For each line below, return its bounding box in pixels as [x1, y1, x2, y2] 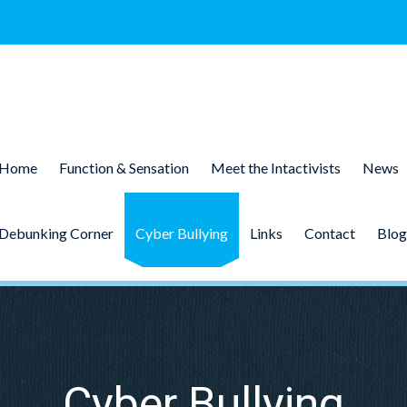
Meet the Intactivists [210, 159, 341, 176]
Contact [303, 224, 355, 242]
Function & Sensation [58, 159, 189, 176]
